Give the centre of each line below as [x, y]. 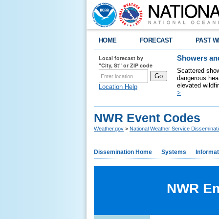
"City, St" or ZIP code [126, 65]
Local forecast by [121, 58]
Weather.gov [109, 129]
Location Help [118, 87]
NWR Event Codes [147, 118]
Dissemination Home [123, 152]
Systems [174, 152]
